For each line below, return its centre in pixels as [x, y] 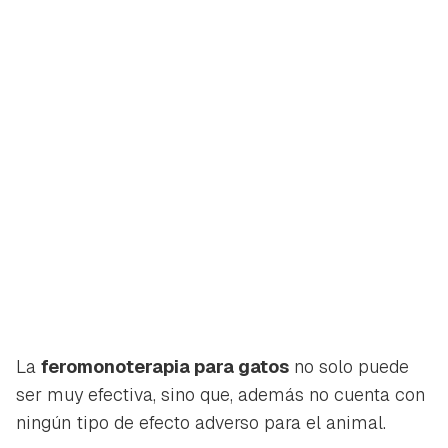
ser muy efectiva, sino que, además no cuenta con [220, 395]
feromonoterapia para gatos [165, 367]
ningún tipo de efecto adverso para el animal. [201, 423]
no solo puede [349, 367]
